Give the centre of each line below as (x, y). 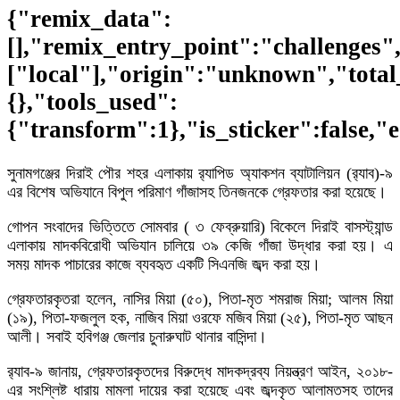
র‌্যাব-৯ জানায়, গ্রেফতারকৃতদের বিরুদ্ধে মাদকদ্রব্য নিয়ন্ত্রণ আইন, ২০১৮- (200, 371)
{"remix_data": (89, 19)
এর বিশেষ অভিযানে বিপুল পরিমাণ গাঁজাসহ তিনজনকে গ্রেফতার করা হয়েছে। (197, 192)
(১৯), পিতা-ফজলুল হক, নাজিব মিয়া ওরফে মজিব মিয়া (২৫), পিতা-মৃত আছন (200, 317)
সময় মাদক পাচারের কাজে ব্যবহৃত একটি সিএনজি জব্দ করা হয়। (164, 264)
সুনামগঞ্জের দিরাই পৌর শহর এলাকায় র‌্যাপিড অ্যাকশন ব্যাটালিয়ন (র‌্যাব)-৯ (200, 173)
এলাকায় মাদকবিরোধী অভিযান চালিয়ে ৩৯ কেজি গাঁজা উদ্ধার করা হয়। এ (200, 245)
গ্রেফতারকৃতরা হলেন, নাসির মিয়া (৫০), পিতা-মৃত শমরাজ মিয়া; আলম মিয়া (200, 299)
